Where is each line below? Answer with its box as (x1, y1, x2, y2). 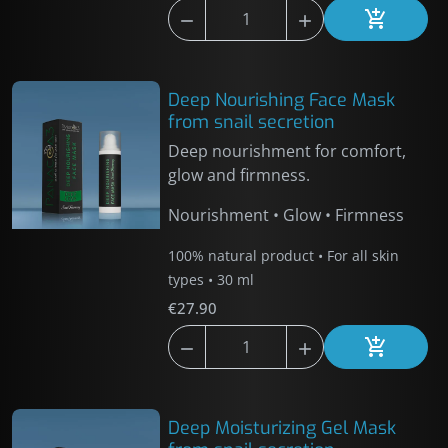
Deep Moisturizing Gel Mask (168, 416, 397, 440)
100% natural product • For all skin (168, 246, 400, 265)
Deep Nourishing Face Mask (168, 88, 396, 112)
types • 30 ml (168, 270, 255, 289)
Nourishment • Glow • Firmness (168, 204, 405, 226)
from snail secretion (168, 110, 336, 134)
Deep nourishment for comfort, (168, 140, 407, 162)
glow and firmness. (168, 164, 311, 186)
